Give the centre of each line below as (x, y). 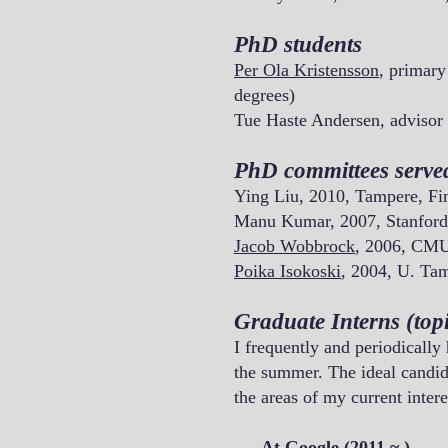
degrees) (264, 95)
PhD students (298, 44)
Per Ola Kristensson (306, 70)
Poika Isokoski (287, 271)
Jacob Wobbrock (294, 246)
